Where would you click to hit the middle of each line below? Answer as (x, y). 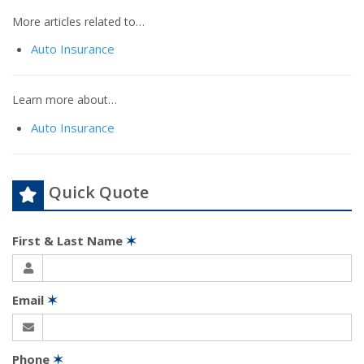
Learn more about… (65, 100)
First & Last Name (69, 240)
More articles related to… (78, 22)
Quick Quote (99, 192)
